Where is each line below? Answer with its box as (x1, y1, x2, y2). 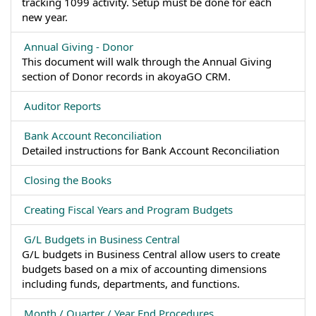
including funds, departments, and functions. (22, 276, 240, 291)
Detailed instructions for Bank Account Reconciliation (22, 143, 279, 157)
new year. (22, 10, 68, 24)
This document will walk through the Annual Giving (22, 54, 272, 68)
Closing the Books (24, 173, 111, 187)
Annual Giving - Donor (24, 39, 133, 54)
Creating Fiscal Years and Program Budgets (24, 202, 233, 217)
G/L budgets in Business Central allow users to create (22, 247, 280, 261)
